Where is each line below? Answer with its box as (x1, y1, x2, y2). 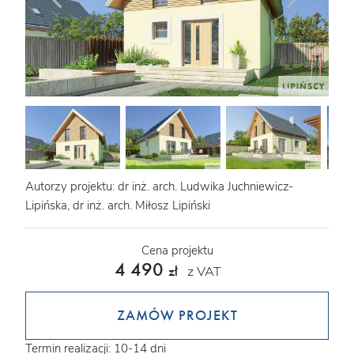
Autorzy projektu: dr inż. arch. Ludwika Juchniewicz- (25, 179, 293, 195)
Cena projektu (141, 243, 213, 259)
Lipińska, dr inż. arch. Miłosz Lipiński (25, 198, 210, 214)
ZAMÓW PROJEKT (116, 307, 238, 325)
